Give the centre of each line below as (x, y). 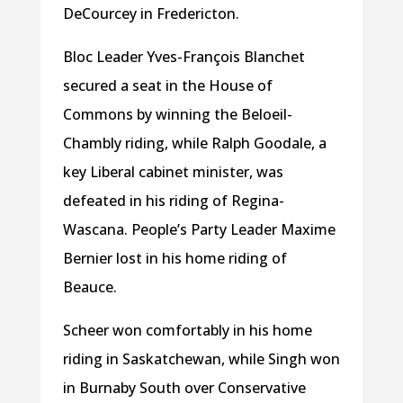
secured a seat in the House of (167, 86)
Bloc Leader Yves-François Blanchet (184, 57)
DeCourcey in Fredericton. (152, 14)
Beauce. (90, 287)
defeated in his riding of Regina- (173, 201)
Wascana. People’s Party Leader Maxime (199, 230)
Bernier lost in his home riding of (175, 259)
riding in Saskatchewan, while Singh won (201, 359)
